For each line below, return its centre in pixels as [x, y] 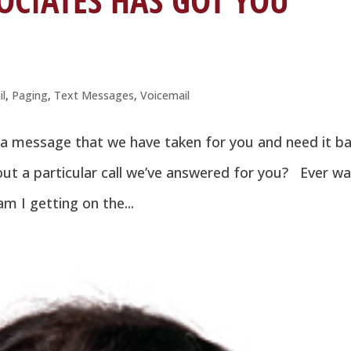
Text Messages [94, 96]
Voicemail [165, 96]
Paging [30, 96]
